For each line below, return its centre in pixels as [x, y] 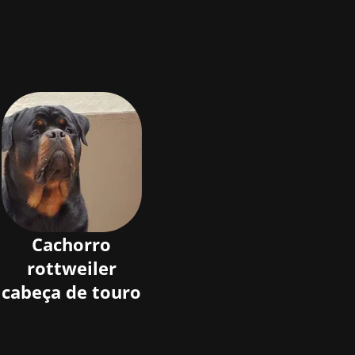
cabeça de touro [72, 292]
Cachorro [72, 244]
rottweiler [71, 268]
